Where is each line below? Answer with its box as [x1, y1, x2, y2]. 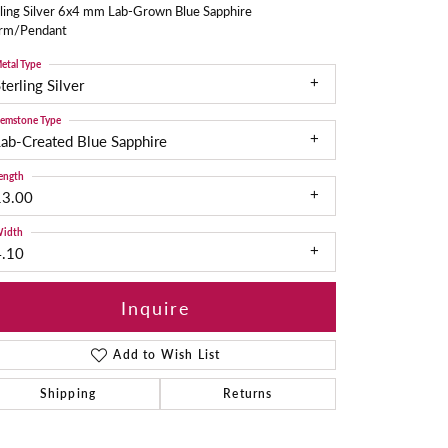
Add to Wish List [113, 346, 221, 364]
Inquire [121, 294, 191, 320]
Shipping [39, 385, 97, 403]
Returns [223, 385, 273, 403]
